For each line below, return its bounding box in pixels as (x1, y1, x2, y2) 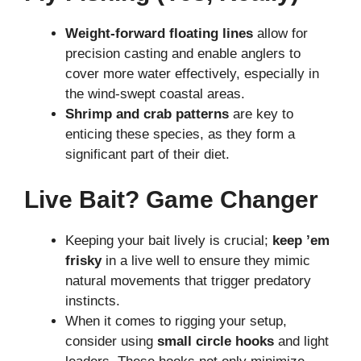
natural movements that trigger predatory (65, 272, 311, 288)
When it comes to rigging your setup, (65, 313, 287, 329)
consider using (65, 333, 157, 349)
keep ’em (272, 232, 330, 248)
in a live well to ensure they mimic (102, 252, 310, 268)
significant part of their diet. (65, 147, 234, 162)
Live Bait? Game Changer (24, 185, 318, 213)
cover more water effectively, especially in (65, 66, 319, 81)
